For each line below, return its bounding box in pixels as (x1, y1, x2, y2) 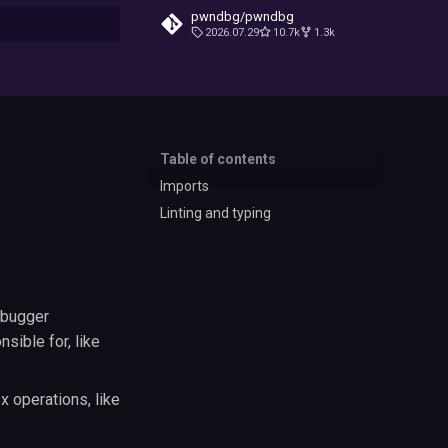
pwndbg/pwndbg (191, 9, 294, 24)
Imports (160, 177, 209, 194)
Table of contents (160, 151, 276, 167)
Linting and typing (160, 204, 271, 221)
